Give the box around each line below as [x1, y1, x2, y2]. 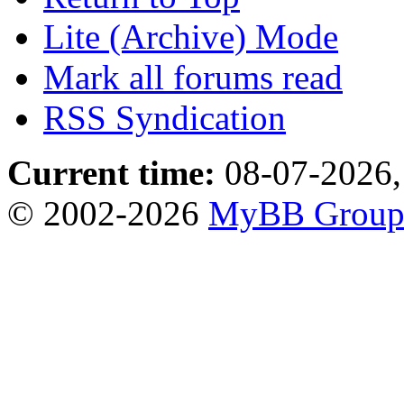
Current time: [7, 152, 216, 192]
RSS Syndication [43, 97, 286, 137]
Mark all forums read [43, 57, 343, 96]
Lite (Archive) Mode [43, 16, 338, 56]
